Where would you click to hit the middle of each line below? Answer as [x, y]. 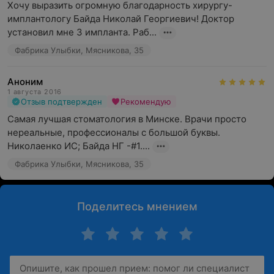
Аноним [25, 82]
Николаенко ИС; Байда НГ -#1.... [79, 146]
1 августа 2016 [35, 92]
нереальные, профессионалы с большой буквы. [114, 132]
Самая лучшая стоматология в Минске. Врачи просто [127, 119]
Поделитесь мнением [137, 206]
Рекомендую [146, 102]
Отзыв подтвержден [61, 102]
